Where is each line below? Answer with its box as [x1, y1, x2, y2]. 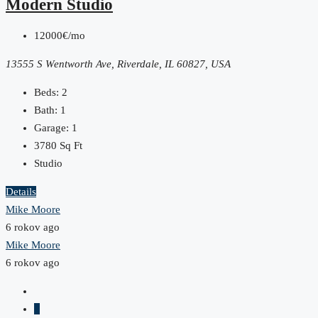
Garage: [34, 121, 69, 133]
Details [6, 185, 36, 197]
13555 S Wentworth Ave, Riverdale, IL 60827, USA [6, 57, 231, 70]
